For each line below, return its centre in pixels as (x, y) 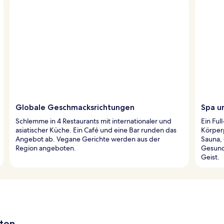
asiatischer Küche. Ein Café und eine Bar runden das (96, 130)
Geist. (210, 157)
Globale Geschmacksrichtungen (75, 107)
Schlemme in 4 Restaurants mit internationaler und (93, 121)
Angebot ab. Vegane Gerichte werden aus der (88, 139)
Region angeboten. (46, 148)
